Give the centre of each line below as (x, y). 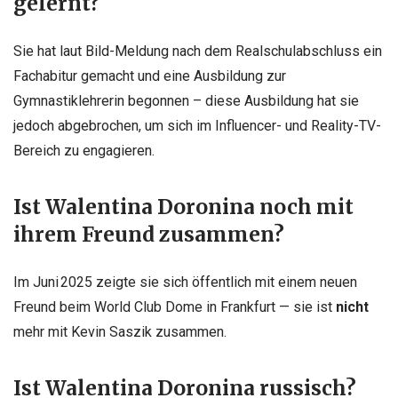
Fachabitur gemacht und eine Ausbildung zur (150, 76)
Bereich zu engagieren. (84, 150)
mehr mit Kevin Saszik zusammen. (120, 331)
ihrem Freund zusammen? (149, 234)
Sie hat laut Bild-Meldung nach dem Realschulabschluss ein (198, 51)
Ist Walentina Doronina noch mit (183, 207)
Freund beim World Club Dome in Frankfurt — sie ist (175, 306)
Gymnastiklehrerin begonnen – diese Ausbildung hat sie (186, 100)
